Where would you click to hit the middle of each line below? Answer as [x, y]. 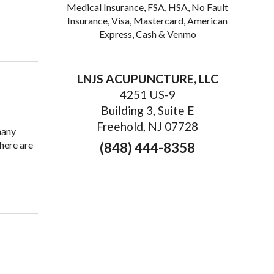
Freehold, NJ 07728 [148, 127]
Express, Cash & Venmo [147, 34]
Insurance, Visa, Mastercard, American [148, 21]
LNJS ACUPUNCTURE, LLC [147, 79]
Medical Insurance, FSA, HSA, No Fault [148, 7]
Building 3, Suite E [147, 111]
